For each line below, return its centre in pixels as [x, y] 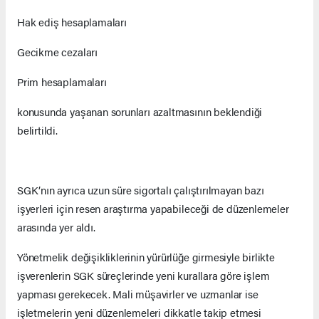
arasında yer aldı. [56, 227]
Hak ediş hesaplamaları [72, 22]
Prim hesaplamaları [62, 82]
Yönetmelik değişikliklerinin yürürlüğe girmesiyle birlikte [146, 257]
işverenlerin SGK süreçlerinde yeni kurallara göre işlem [143, 276]
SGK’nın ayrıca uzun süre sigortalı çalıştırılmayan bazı [141, 190]
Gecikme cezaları [57, 52]
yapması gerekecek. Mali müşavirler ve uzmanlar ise [138, 294]
